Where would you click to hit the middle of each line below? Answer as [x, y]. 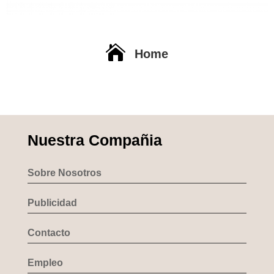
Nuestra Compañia [94, 140]
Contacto [49, 232]
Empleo [45, 262]
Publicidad [52, 202]
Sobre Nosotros [64, 172]
